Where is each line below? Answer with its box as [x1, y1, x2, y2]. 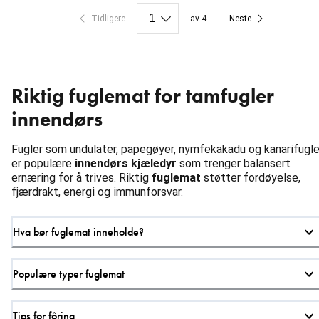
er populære [11, 156, 75, 170]
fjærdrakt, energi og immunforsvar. [11, 184, 183, 199]
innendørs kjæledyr [75, 156, 177, 170]
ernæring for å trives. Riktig [11, 170, 152, 184]
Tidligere [90, 13, 125, 23]
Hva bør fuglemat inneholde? [13, 224, 144, 239]
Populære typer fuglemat [13, 266, 125, 281]
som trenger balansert [177, 156, 291, 170]
